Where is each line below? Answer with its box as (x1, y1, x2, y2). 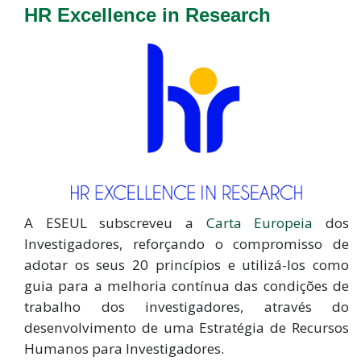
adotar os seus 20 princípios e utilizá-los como (24, 255, 349, 275)
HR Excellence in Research (24, 4, 271, 26)
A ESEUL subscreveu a (24, 214, 206, 233)
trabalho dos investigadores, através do (24, 297, 349, 317)
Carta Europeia (205, 214, 313, 233)
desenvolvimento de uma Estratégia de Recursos (24, 318, 349, 338)
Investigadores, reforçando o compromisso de (24, 234, 349, 254)
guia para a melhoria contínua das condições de (24, 276, 349, 296)
